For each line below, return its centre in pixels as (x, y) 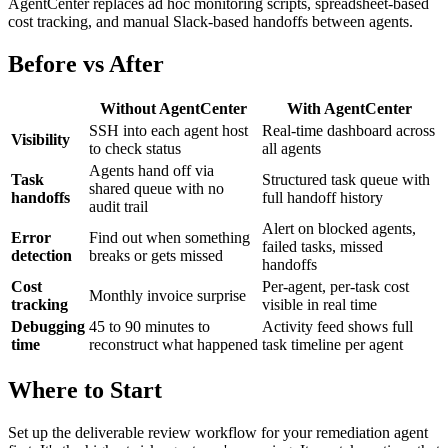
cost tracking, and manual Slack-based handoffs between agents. (210, 21)
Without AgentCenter (173, 109)
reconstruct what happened (173, 345)
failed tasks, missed (322, 247)
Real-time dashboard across (348, 131)
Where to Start (85, 390)
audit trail (118, 207)
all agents (291, 149)
